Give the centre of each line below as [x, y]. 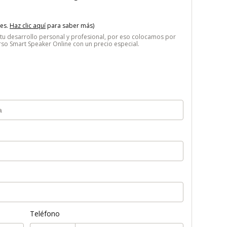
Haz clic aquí [28, 26]
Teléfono [45, 213]
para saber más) [70, 26]
